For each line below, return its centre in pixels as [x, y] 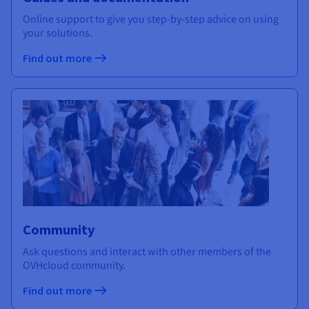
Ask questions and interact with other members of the [147, 252]
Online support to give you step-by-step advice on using [151, 20]
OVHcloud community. [74, 266]
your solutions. [58, 33]
